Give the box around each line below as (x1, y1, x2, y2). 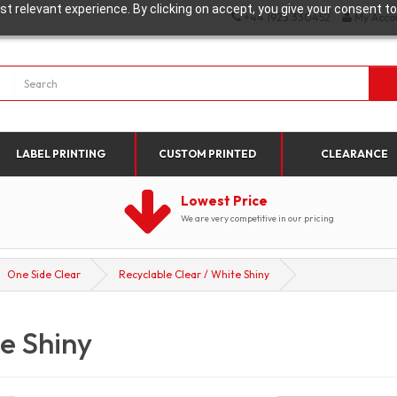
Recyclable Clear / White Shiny (119, 268, 269, 281)
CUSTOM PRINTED (159, 147, 257, 160)
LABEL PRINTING (16, 147, 106, 160)
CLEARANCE (321, 147, 389, 160)
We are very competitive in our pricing (181, 213, 334, 224)
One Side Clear (7, 268, 81, 281)
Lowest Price (181, 192, 268, 209)
